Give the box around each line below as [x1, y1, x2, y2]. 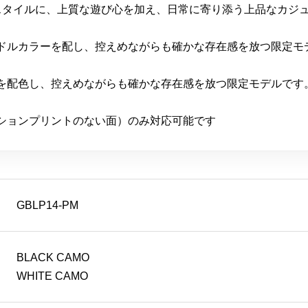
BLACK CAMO [16, 252, 89, 264]
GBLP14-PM [16, 199, 78, 212]
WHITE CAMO [16, 270, 88, 283]
